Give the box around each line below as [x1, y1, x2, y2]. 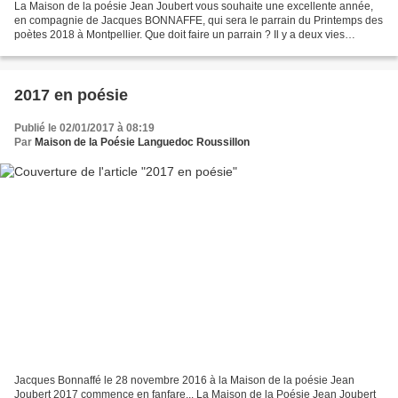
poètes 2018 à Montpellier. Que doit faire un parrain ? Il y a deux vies [14, 28, 345, 42]
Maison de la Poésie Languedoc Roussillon [35, 136, 250, 149]
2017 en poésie [14, 86, 128, 105]
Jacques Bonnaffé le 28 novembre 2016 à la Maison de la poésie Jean [14, 373, 354, 386]
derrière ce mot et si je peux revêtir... [14, 43, 187, 56]
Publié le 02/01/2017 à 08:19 [14, 122, 155, 135]
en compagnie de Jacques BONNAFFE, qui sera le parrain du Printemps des [14, 14, 383, 28]
